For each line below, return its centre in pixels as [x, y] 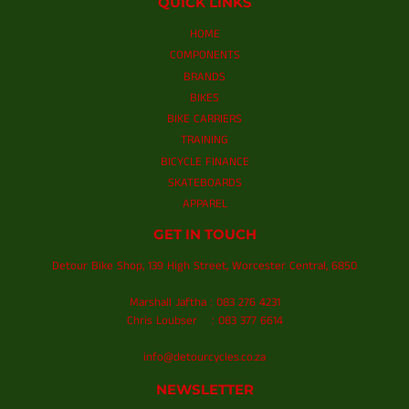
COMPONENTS [204, 56]
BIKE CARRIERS [204, 120]
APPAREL [204, 204]
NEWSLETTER [204, 390]
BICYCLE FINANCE [204, 162]
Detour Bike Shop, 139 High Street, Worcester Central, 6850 [204, 267]
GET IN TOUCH [204, 235]
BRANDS [204, 77]
